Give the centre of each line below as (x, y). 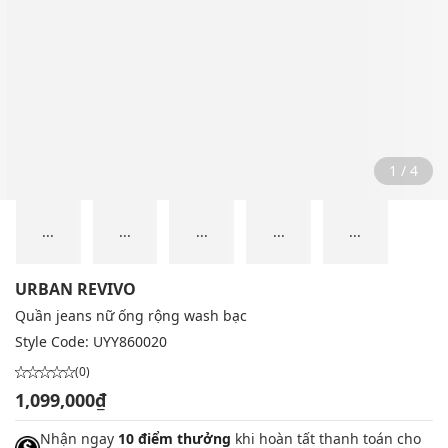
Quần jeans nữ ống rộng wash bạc (131, 316)
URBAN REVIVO (75, 289)
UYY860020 (130, 342)
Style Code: (54, 342)
